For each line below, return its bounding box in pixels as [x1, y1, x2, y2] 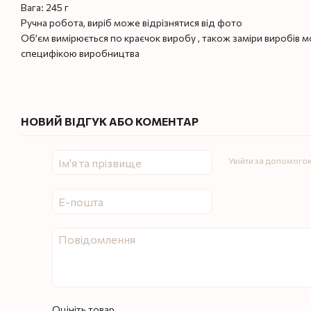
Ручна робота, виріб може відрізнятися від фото [21, 17, 242, 28]
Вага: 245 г [21, 1, 69, 13]
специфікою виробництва [21, 47, 140, 59]
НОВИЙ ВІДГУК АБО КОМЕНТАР [21, 115, 199, 128]
